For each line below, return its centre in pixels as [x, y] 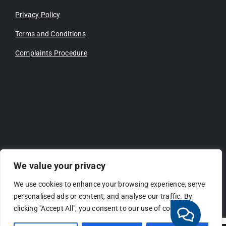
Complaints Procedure [51, 53]
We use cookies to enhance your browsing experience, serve [109, 184]
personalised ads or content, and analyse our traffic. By [103, 196]
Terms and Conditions [50, 34]
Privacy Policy [38, 15]
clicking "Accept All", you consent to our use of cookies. [101, 208]
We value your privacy [60, 166]
